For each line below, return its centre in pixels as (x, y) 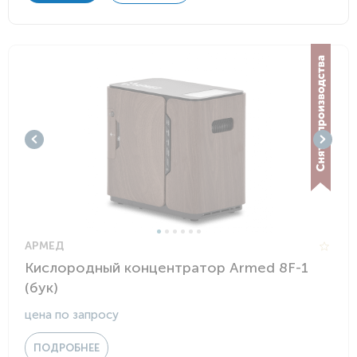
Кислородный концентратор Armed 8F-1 (167, 268)
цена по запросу (72, 315)
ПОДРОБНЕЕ (67, 348)
